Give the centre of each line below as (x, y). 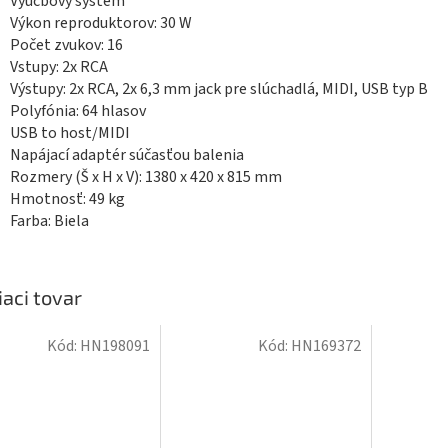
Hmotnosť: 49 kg (67, 199)
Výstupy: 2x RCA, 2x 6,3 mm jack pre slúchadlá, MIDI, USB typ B (219, 89)
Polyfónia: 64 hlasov (78, 111)
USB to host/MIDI (70, 133)
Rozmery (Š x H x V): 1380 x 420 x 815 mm (146, 177)
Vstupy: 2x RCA (59, 67)
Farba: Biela (49, 221)
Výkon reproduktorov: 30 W (101, 23)
